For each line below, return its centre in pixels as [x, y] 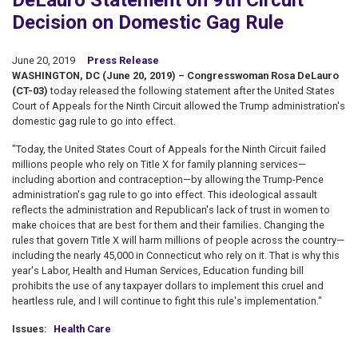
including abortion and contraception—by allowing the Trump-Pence [168, 179]
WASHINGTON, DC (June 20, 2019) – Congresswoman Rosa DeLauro [175, 76]
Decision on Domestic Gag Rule [148, 22]
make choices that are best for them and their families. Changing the [168, 225]
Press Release [123, 60]
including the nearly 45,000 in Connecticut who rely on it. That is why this [176, 255]
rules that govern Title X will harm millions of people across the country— [178, 240]
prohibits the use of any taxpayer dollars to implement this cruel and [168, 286]
